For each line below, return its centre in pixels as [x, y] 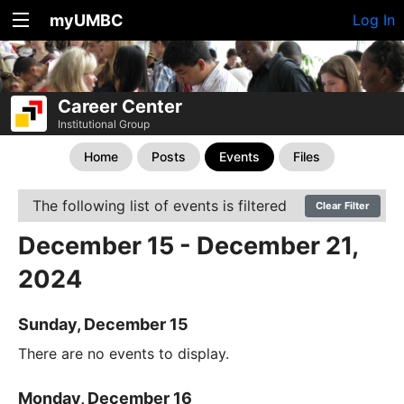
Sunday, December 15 [103, 325]
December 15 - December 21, [188, 246]
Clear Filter [343, 206]
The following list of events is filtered [160, 206]
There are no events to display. [124, 354]
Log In [374, 20]
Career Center [120, 106]
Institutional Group [104, 124]
